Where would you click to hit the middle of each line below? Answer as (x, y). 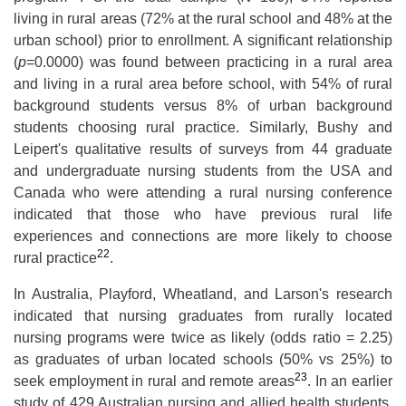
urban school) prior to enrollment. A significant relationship (203, 40)
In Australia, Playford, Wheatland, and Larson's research (203, 294)
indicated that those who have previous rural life (203, 214)
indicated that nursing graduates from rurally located (203, 315)
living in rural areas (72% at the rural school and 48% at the (203, 18)
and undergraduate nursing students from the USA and (203, 170)
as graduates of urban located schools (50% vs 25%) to (203, 359)
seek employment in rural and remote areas (154, 381)
